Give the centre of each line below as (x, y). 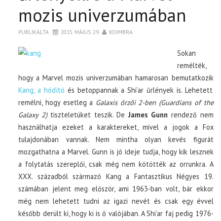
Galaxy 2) (33, 114)
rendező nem (191, 114)
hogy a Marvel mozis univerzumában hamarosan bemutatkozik (116, 77)
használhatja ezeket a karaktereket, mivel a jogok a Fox (116, 127)
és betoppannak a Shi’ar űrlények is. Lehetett (140, 90)
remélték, (192, 65)
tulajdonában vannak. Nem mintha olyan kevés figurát (116, 139)
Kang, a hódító (43, 90)
